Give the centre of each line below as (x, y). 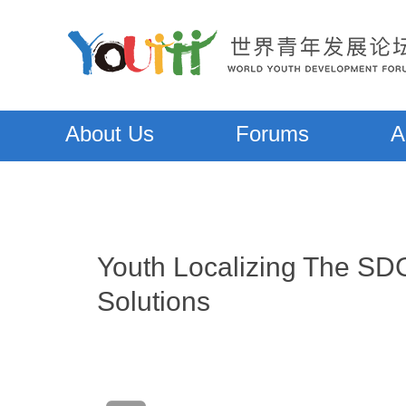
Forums (272, 134)
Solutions (154, 301)
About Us (110, 134)
